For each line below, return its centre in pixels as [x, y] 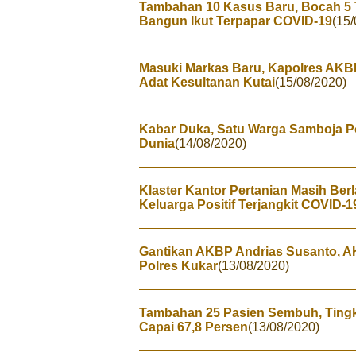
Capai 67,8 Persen [193, 327]
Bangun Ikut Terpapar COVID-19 [236, 21]
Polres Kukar [178, 266]
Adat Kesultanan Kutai [207, 82]
